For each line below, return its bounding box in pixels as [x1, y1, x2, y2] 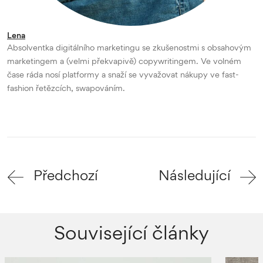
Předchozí [33, 166, 98, 184]
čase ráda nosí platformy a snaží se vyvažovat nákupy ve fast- [7, 69, 239, 79]
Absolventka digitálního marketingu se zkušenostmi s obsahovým [7, 42, 251, 52]
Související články [54, 220, 209, 244]
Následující [159, 166, 231, 184]
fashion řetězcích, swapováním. [7, 82, 125, 93]
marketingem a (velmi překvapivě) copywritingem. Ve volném [7, 55, 241, 66]
